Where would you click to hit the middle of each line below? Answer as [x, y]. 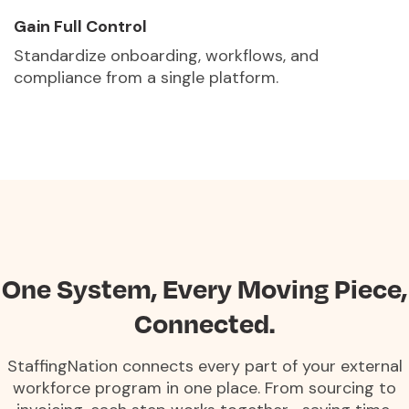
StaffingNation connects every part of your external [204, 366]
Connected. [204, 322]
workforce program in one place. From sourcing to [204, 388]
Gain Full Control [80, 26]
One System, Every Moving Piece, [204, 288]
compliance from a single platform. [146, 77]
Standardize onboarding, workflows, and [166, 55]
